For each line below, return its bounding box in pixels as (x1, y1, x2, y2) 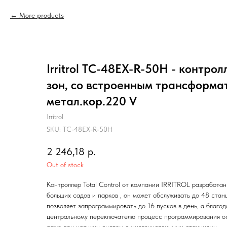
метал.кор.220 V (47, 94, 137, 108)
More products (19, 11, 64, 19)
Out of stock (47, 161, 84, 169)
